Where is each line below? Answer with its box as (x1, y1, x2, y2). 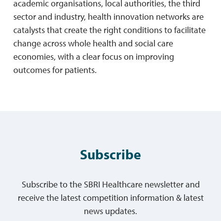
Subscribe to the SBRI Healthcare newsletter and (21, 178, 200, 190)
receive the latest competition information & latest (17, 191, 204, 203)
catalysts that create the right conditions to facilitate (13, 24, 206, 36)
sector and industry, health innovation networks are (13, 10, 204, 22)
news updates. (84, 205, 137, 217)
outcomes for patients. (13, 64, 97, 75)
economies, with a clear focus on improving (13, 50, 174, 62)
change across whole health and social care (13, 37, 173, 49)
